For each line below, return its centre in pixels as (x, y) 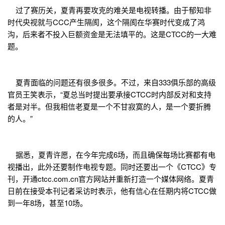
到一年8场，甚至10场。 (47, 203)
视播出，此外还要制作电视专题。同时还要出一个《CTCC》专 (112, 167)
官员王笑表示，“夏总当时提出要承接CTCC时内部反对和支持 (109, 94)
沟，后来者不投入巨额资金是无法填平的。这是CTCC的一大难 (112, 34)
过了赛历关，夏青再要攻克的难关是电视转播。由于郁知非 (109, 10)
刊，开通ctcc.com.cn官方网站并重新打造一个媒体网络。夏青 (111, 179)
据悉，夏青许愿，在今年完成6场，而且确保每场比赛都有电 (111, 155)
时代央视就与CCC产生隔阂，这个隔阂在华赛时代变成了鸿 (106, 22)
